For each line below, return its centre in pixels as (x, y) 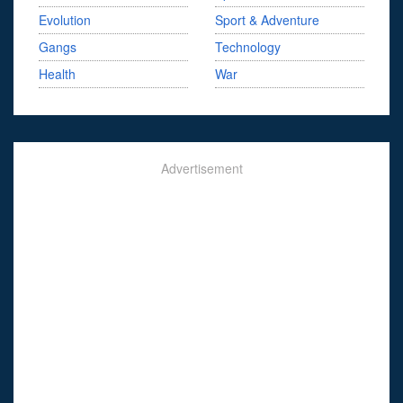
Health (57, 73)
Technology (248, 46)
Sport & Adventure (267, 19)
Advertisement (201, 168)
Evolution (65, 19)
